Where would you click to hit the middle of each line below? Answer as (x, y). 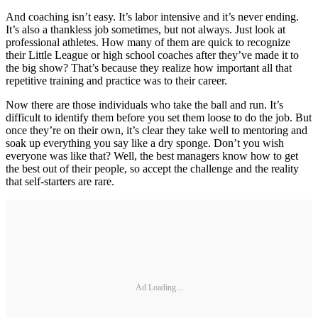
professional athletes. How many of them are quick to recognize (148, 42)
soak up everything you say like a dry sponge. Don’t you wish (145, 143)
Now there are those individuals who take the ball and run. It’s (144, 104)
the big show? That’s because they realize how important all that (149, 67)
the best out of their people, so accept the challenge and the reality (152, 168)
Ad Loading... (159, 288)
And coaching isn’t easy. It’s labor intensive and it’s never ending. (152, 16)
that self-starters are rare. (60, 181)
